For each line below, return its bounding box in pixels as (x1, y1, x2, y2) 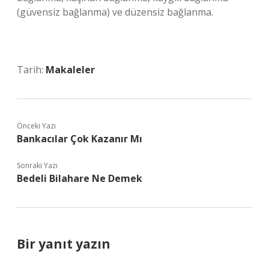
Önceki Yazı (17, 121, 56, 131)
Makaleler (46, 63, 95, 76)
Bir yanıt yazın (17, 235, 110, 252)
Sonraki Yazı (17, 160, 58, 171)
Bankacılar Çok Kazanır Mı (17, 132, 142, 145)
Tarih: (17, 63, 46, 76)
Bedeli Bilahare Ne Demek (17, 172, 142, 185)
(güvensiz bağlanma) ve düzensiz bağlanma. (17, 5, 213, 19)
